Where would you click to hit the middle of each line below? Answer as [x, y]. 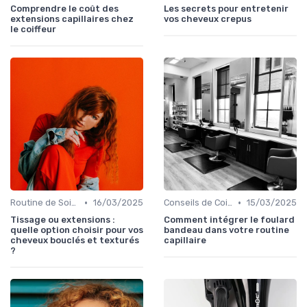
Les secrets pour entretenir [226, 9]
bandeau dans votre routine [226, 230]
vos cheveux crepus [208, 19]
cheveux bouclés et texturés [75, 241]
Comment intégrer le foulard [229, 220]
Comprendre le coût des [64, 9]
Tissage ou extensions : [63, 220]
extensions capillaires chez [72, 19]
